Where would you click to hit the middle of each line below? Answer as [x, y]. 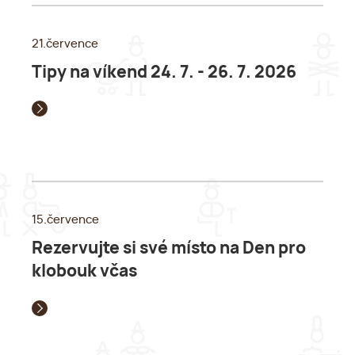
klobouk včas [84, 272]
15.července [65, 220]
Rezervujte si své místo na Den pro [169, 249]
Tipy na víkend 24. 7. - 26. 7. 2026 [164, 72]
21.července [65, 44]
